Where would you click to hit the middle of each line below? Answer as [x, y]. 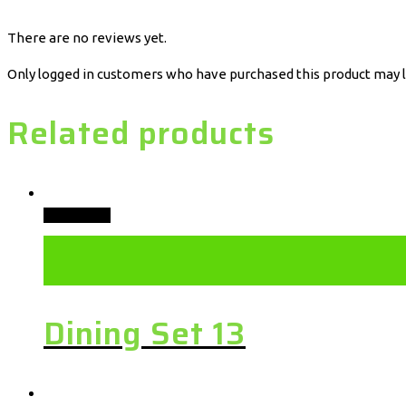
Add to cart [77, 216]
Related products [141, 132]
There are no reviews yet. [87, 37]
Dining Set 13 [145, 333]
